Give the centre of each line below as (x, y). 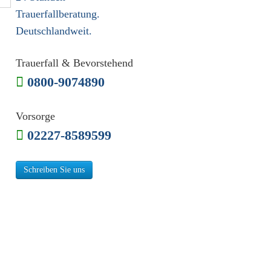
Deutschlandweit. (54, 31)
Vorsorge (35, 116)
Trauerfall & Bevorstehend (74, 63)
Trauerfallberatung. (58, 14)
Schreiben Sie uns (54, 170)
